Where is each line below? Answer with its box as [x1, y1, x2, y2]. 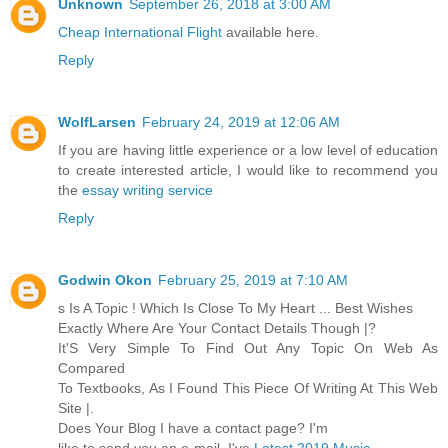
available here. [222, 23, 319, 40]
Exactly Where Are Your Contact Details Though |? [58, 319, 376, 336]
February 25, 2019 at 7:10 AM [158, 271, 348, 288]
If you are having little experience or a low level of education [58, 141, 438, 158]
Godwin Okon [58, 271, 152, 288]
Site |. [58, 399, 94, 416]
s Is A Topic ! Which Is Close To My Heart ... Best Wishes [58, 299, 413, 316]
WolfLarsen [58, 113, 136, 130]
